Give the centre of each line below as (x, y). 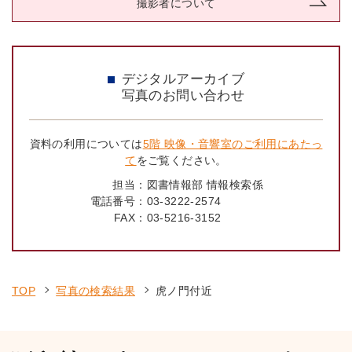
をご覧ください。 (181, 160)
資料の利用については (86, 143)
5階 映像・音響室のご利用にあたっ (233, 143)
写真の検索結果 (96, 290)
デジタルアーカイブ (183, 79)
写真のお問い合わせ (183, 95)
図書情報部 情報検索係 (205, 184)
